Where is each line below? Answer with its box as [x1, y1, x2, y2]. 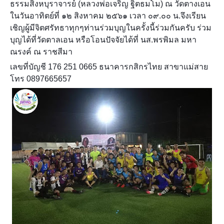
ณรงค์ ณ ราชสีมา [10, 47, 72, 56]
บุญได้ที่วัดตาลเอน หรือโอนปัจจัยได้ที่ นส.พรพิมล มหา [10, 35, 196, 44]
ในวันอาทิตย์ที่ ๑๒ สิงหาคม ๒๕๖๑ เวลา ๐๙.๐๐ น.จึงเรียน [10, 11, 206, 20]
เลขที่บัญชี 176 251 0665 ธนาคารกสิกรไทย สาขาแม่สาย [10, 62, 208, 71]
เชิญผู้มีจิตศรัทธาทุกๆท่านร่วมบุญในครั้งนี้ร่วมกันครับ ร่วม [10, 23, 211, 32]
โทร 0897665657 [10, 74, 71, 83]
